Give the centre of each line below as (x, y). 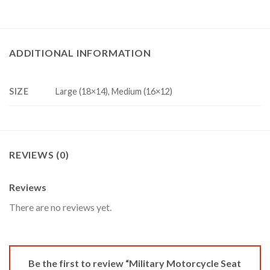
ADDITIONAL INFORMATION (80, 53)
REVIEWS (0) (39, 155)
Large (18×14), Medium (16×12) (114, 92)
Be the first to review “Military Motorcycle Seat (135, 263)
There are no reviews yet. (60, 207)
